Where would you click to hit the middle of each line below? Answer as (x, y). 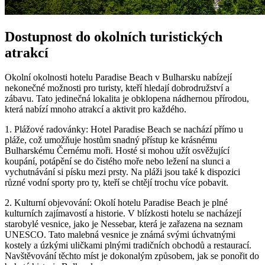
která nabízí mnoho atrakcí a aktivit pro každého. (96, 109)
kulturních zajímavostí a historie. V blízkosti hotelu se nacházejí (123, 214)
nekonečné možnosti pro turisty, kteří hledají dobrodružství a (117, 88)
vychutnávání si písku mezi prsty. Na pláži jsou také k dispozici (122, 172)
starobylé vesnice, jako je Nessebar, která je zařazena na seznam (124, 224)
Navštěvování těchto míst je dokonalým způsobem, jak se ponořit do (132, 256)
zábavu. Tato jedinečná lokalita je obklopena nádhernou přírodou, (127, 99)
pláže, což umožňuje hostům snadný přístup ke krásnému (111, 140)
